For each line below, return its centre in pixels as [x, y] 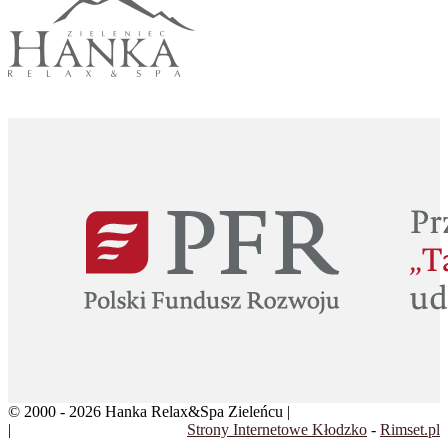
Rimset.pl [410, 429]
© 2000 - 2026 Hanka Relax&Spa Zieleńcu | [151, 411]
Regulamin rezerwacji [84, 429]
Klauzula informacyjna [366, 411]
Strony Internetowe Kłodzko [277, 429]
